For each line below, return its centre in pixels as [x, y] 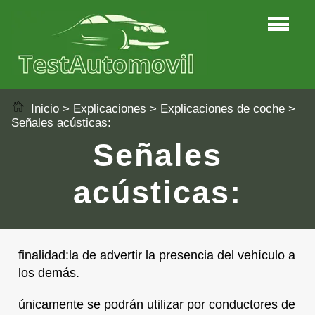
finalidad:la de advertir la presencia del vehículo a [157, 255]
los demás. [49, 272]
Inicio [43, 109]
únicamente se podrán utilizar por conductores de [157, 304]
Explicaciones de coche [223, 109]
